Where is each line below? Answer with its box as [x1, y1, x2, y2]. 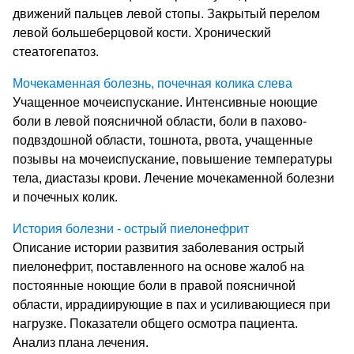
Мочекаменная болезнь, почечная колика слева [13, 76, 292, 90]
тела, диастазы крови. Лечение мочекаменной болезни [13, 171, 334, 185]
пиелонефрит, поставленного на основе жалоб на [13, 259, 304, 273]
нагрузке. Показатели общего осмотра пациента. [13, 316, 298, 330]
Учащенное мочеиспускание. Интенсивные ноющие [13, 95, 318, 109]
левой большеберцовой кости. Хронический [13, 25, 271, 40]
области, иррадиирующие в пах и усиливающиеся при [13, 297, 330, 311]
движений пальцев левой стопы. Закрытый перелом [13, 6, 320, 21]
